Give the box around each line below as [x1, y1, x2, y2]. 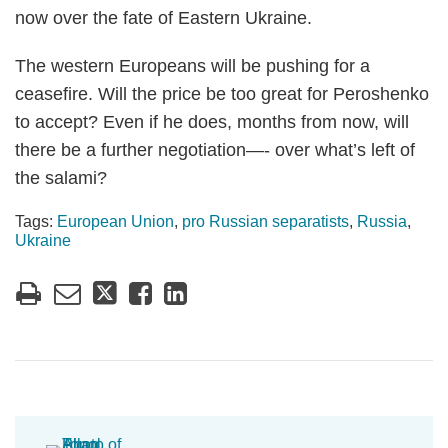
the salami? [15, 168, 107, 188]
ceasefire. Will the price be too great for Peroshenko [15, 84, 429, 104]
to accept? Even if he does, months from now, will [15, 112, 409, 132]
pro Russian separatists [182, 213, 349, 230]
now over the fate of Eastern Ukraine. [15, 8, 312, 28]
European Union [57, 213, 174, 230]
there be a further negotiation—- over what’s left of [15, 140, 415, 160]
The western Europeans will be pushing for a [15, 56, 370, 76]
